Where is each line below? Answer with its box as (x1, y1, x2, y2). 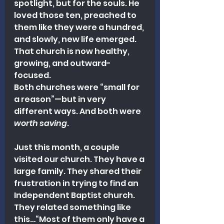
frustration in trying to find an (14, 177, 140, 189)
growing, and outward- (14, 57, 111, 69)
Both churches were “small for (14, 81, 141, 93)
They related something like (14, 201, 132, 213)
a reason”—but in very (14, 93, 107, 105)
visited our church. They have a (14, 153, 146, 165)
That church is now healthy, (14, 45, 131, 57)
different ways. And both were (14, 105, 142, 117)
